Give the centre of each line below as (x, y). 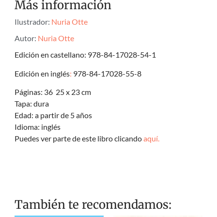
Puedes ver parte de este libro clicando (79, 139)
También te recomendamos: (93, 204)
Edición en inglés (42, 73)
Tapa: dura (32, 104)
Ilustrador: (33, 22)
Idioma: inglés (38, 127)
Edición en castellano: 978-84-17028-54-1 (85, 55)
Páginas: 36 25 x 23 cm (53, 92)
